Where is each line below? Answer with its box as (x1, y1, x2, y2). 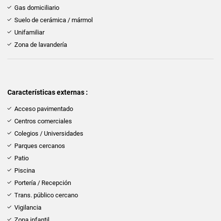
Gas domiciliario (14, 3, 59, 11)
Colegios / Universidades (14, 129, 83, 137)
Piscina (14, 166, 35, 174)
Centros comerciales (14, 117, 72, 125)
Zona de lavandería (14, 40, 67, 48)
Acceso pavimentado (14, 105, 73, 112)
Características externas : (7, 88, 88, 96)
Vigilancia (14, 203, 41, 211)
